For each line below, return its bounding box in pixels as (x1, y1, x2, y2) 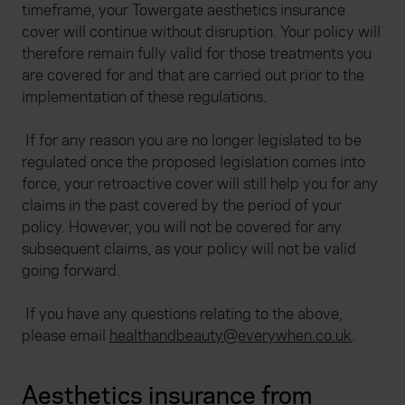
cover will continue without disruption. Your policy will (22, 22, 381, 43)
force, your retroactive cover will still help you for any (22, 174, 378, 195)
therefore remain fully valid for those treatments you (22, 43, 372, 65)
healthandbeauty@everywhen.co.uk (109, 325, 352, 347)
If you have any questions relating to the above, (22, 304, 343, 325)
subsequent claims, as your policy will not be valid (22, 239, 356, 260)
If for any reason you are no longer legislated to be (22, 130, 362, 152)
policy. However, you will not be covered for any (22, 217, 342, 239)
